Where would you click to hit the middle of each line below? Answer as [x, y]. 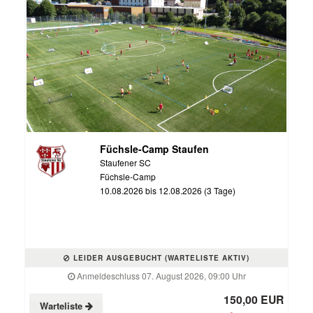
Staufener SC [125, 162]
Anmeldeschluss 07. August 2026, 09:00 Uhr [160, 275]
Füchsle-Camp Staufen [154, 148]
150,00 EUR [254, 299]
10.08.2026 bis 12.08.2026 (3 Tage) [167, 190]
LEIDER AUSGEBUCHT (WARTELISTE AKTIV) [160, 257]
